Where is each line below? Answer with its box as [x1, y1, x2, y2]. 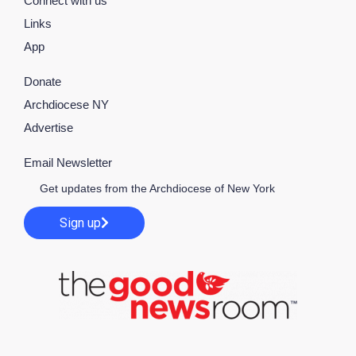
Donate [24, 75, 61, 89]
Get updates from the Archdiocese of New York [40, 182, 275, 195]
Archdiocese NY [24, 98, 109, 112]
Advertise [24, 121, 73, 135]
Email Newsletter [24, 156, 112, 170]
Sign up [60, 215, 101, 230]
